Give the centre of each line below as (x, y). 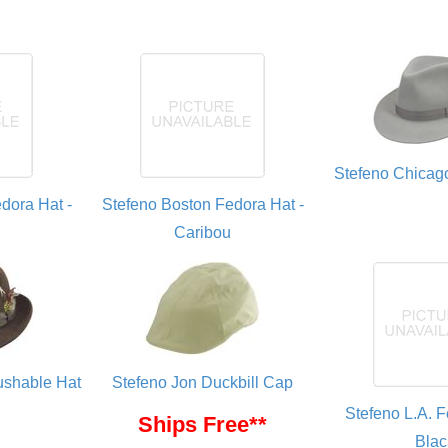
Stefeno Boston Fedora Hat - (202, 204)
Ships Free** (203, 424)
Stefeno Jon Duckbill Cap (203, 382)
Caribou (203, 232)
